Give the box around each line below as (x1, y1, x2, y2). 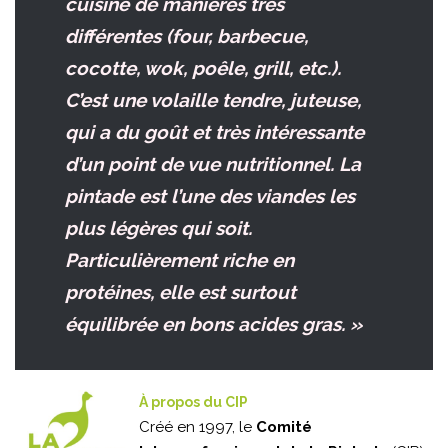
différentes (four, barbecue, (65, 25, 308, 48)
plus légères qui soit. (65, 217, 252, 240)
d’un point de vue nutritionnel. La (65, 153, 361, 176)
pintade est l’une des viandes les (65, 185, 355, 208)
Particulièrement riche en (65, 249, 294, 272)
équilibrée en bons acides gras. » (65, 313, 362, 336)
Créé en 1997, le (139, 418, 256, 437)
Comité (256, 418, 312, 437)
